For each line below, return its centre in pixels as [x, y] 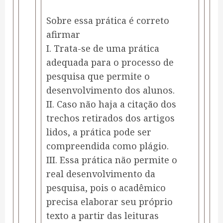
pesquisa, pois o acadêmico [106, 188]
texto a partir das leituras [103, 216]
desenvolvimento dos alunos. [111, 90]
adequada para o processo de [110, 62]
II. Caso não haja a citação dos [111, 104]
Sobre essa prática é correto [108, 21]
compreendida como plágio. [108, 146]
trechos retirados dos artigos [111, 118]
